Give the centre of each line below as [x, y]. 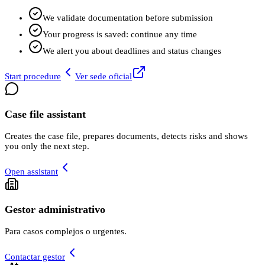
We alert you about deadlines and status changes [132, 51]
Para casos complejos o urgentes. [66, 231]
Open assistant [31, 171]
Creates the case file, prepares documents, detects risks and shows [126, 136]
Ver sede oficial [104, 76]
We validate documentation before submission [128, 17]
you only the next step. [47, 146]
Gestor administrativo [55, 210]
